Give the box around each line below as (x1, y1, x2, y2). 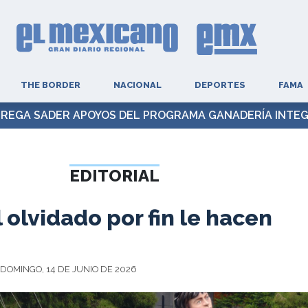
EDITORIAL (69, 166, 160, 186)
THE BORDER (20, 80, 80, 90)
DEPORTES (194, 80, 245, 90)
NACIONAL (113, 80, 162, 90)
